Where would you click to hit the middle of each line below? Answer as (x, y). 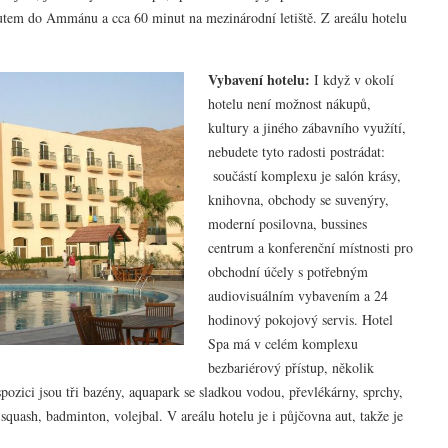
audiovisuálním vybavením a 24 (298, 295)
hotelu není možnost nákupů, (289, 103)
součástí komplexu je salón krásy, (304, 175)
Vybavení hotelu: (259, 79)
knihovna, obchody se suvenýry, (298, 199)
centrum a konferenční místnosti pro (310, 247)
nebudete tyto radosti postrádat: (296, 151)
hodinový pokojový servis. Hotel (300, 319)
